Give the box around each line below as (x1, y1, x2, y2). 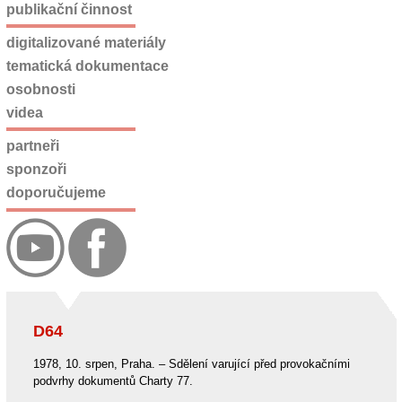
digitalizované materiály (5, 35, 166, 51)
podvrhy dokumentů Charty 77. (32, 373, 193, 388)
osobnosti (5, 81, 75, 97)
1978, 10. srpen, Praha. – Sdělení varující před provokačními (32, 356, 350, 371)
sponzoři (5, 162, 66, 178)
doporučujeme (5, 184, 106, 200)
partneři (5, 138, 59, 154)
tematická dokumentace (5, 58, 169, 74)
